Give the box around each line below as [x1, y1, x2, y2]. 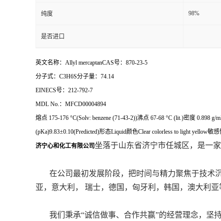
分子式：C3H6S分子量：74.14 [36, 73, 114, 80]
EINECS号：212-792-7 [36, 87, 93, 94]
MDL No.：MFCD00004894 [36, 101, 108, 108]
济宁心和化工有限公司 [36, 143, 95, 150]
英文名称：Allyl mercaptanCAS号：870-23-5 [36, 59, 147, 67]
